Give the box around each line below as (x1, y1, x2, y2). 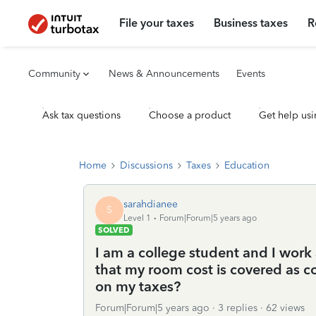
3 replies (218, 302, 257, 314)
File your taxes (119, 16, 195, 30)
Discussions (120, 159, 173, 171)
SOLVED (98, 225, 130, 235)
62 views (266, 302, 305, 314)
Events (236, 68, 265, 80)
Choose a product (149, 109, 231, 121)
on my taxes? (95, 278, 181, 295)
